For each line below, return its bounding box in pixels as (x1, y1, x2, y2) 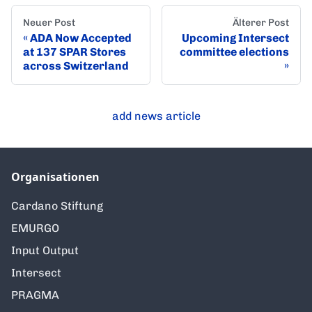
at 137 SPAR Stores (23, 45, 126, 59)
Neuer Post (23, 17, 75, 29)
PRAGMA (11, 288, 59, 302)
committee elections (180, 45, 289, 59)
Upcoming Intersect (182, 31, 289, 45)
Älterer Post (233, 17, 289, 29)
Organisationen (11, 169, 100, 185)
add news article (111, 109, 201, 123)
